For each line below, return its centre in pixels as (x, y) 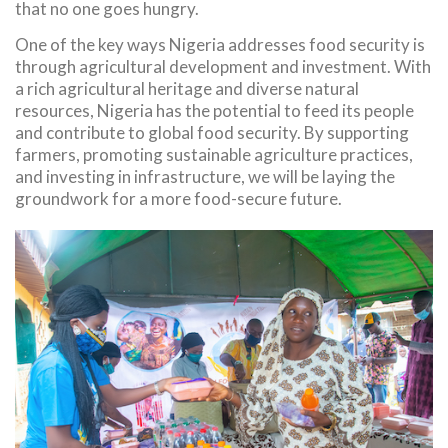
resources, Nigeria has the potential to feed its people (214, 111)
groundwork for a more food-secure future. (178, 199)
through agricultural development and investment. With (223, 67)
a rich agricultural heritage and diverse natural (187, 89)
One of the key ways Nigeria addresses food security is (220, 45)
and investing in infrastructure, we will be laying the (205, 177)
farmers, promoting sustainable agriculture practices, (214, 155)
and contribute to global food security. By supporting (212, 133)
